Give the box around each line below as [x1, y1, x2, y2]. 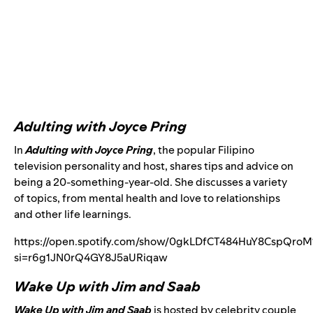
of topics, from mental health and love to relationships [14, 191, 280, 206]
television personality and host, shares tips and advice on [14, 159, 293, 174]
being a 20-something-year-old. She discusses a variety [14, 175, 287, 190]
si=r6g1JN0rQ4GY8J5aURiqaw [14, 250, 168, 265]
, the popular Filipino [153, 143, 254, 158]
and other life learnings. [14, 207, 131, 222]
